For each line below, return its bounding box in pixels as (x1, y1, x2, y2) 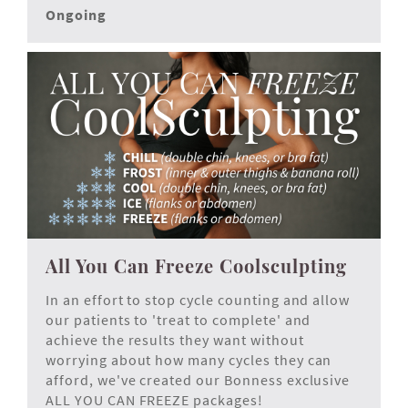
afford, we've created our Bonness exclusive (46, 371, 351, 390)
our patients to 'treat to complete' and (46, 311, 311, 330)
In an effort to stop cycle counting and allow (46, 291, 351, 310)
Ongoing (46, 5, 107, 25)
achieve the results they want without (46, 331, 304, 350)
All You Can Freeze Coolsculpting (46, 253, 347, 279)
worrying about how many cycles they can (46, 351, 332, 370)
